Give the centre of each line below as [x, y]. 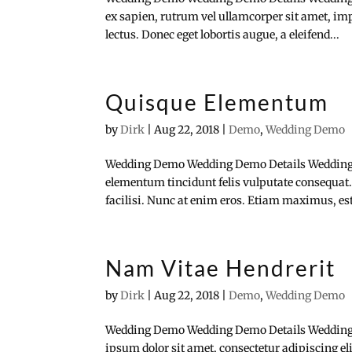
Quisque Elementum [217, 102]
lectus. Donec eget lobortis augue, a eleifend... [223, 35]
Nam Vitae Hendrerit [221, 268]
